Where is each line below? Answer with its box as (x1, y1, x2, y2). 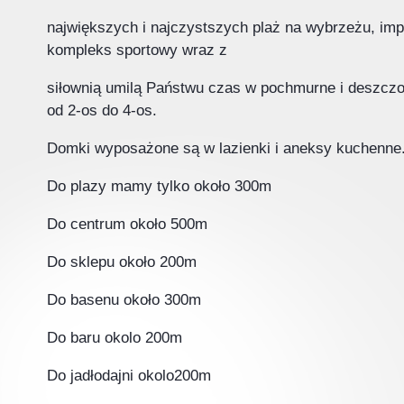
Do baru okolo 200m (47, 329, 182, 346)
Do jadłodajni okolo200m (47, 367, 211, 384)
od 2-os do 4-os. (47, 102, 161, 119)
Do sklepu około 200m (47, 253, 197, 271)
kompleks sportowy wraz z (47, 41, 227, 59)
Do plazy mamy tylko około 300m (47, 178, 271, 195)
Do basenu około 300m (47, 291, 206, 308)
